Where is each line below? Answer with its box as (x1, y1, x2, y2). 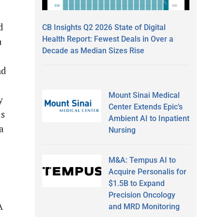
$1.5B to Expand (108, 178, 165, 188)
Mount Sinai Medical (108, 90, 180, 100)
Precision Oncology (108, 190, 175, 200)
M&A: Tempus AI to (108, 155, 176, 165)
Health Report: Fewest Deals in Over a (42, 34, 173, 44)
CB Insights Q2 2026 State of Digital (42, 22, 166, 32)
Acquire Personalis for (108, 167, 186, 176)
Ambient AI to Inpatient (108, 113, 189, 123)
